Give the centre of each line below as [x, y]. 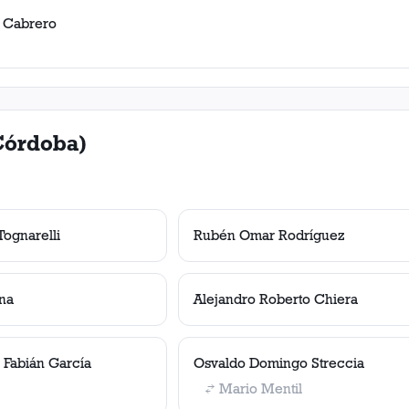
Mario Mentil [261, 388]
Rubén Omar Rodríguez [269, 235]
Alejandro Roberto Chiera [276, 299]
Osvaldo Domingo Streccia [279, 363]
